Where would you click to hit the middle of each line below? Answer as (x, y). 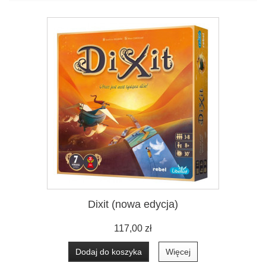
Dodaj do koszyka (109, 251)
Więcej (178, 251)
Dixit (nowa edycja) (133, 204)
